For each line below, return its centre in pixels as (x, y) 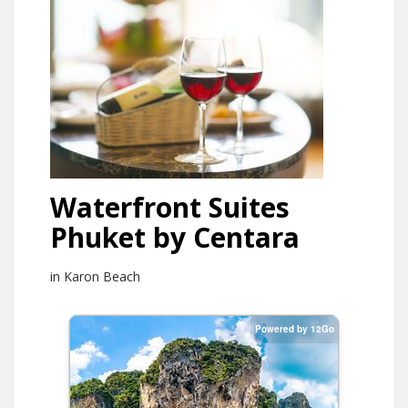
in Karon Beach (95, 276)
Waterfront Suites (170, 207)
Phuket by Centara (175, 237)
